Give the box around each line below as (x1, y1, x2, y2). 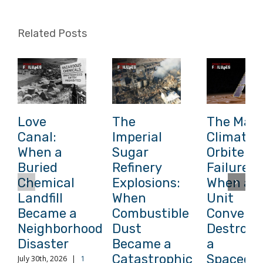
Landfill (18, 190, 63, 207)
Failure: (206, 160, 252, 176)
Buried (18, 160, 58, 176)
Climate (206, 129, 254, 146)
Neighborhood (18, 221, 103, 237)
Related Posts (18, 26, 87, 40)
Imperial (112, 129, 162, 146)
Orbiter (206, 144, 249, 161)
